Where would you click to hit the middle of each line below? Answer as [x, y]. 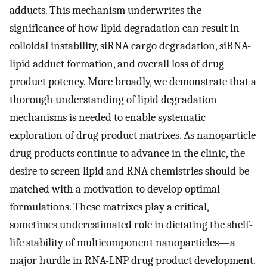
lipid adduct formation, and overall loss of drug [117, 64]
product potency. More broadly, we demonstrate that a [133, 82]
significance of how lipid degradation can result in [125, 28]
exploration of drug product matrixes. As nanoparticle [133, 136]
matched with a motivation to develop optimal [115, 189]
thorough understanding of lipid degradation [113, 100]
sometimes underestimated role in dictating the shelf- [131, 225]
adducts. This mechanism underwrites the [105, 10]
